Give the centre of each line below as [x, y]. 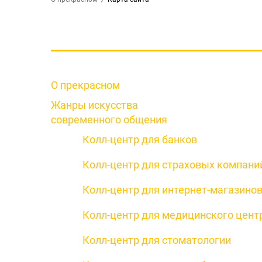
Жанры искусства [94, 105]
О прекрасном [85, 85]
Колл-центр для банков [140, 139]
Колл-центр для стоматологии [157, 240]
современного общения [109, 120]
